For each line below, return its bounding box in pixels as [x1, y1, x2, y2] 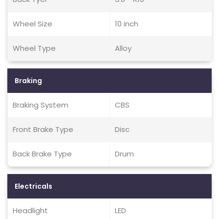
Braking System [13, 100, 68, 110]
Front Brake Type [13, 124, 73, 134]
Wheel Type [13, 43, 56, 53]
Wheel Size [13, 19, 52, 29]
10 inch [115, 19, 138, 29]
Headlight [13, 205, 48, 216]
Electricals [15, 181, 52, 191]
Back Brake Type [13, 149, 72, 159]
